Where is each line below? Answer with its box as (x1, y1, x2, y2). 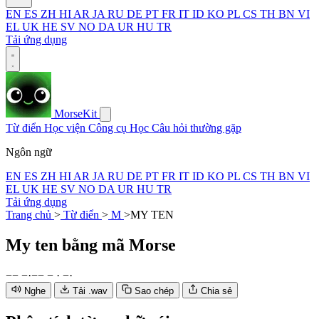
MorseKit (54, 108, 97, 120)
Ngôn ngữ (6, 146, 52, 158)
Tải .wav (73, 285, 108, 296)
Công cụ (88, 122, 130, 134)
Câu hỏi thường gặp (152, 122, 241, 134)
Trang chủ (6, 209, 54, 221)
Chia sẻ (201, 285, 232, 296)
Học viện (44, 122, 88, 134)
